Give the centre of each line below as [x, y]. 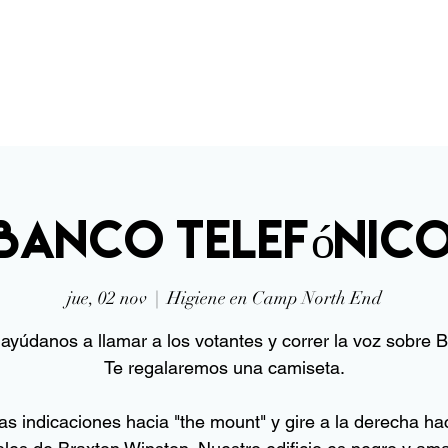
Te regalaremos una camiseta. [224, 368]
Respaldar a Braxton [243, 78]
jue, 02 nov [106, 298]
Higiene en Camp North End [274, 298]
